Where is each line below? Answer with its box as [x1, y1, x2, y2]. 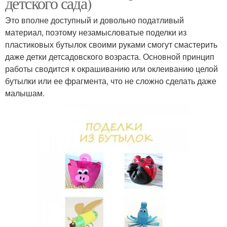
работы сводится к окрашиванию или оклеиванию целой [5, 62, 218, 74]
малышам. [5, 87, 45, 99]
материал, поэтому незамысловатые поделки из [5, 26, 186, 38]
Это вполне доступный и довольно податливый [5, 14, 184, 26]
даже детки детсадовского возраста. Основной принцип [5, 50, 214, 62]
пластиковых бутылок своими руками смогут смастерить [5, 38, 217, 50]
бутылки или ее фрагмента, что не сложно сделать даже [5, 74, 216, 87]
